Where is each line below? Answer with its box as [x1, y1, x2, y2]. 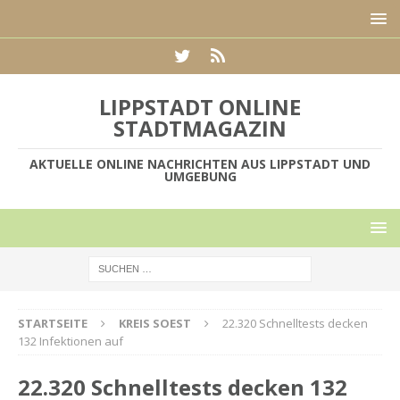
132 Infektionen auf [18, 333, 123, 349]
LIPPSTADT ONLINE [99, 92, 301, 121]
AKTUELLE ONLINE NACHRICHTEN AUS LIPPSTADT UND [29, 155, 371, 172]
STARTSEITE [18, 315, 87, 331]
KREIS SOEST [119, 315, 191, 331]
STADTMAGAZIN [113, 113, 287, 143]
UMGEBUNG [163, 168, 237, 185]
